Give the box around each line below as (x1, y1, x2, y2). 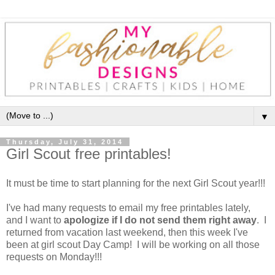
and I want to (6, 215, 64, 226)
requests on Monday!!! (6, 252, 102, 263)
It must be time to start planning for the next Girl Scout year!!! (6, 178, 265, 189)
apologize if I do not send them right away (64, 215, 257, 226)
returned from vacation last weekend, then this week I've (6, 227, 248, 238)
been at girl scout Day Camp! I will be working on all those (6, 239, 260, 250)
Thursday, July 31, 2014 (6, 138, 123, 146)
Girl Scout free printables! (6, 145, 171, 163)
